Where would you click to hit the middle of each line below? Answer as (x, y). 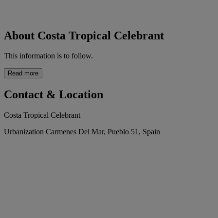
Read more (23, 73)
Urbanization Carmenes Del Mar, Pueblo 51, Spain (82, 132)
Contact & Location (54, 95)
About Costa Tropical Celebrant (84, 35)
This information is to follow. (48, 56)
